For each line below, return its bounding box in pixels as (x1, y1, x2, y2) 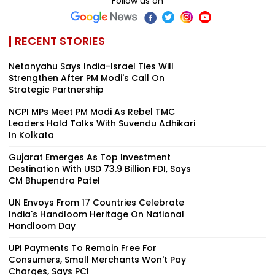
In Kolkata (9, 128, 54, 141)
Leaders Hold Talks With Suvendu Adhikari (9, 117, 195, 130)
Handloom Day (9, 219, 76, 232)
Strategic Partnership (9, 83, 104, 96)
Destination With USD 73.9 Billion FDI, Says (9, 162, 191, 175)
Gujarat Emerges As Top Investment (9, 150, 171, 163)
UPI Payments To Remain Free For (9, 241, 157, 254)
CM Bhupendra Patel (9, 174, 100, 187)
